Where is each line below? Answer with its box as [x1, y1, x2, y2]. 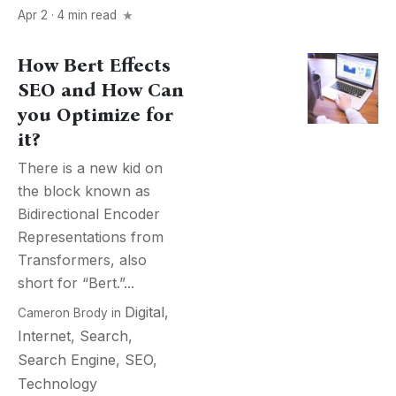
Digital [125, 303, 164, 321]
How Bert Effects [18, 54, 171, 77]
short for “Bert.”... [18, 274, 134, 292]
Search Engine [18, 351, 116, 369]
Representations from [18, 228, 164, 246]
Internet [18, 327, 71, 345]
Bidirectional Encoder [18, 205, 160, 223]
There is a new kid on [18, 159, 163, 177]
